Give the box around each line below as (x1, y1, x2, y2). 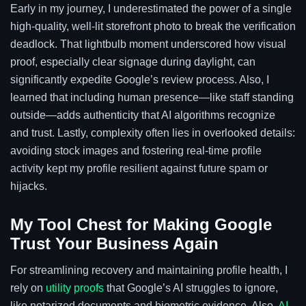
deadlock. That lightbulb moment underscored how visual (10, 38, 286, 51)
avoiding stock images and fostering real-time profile (10, 145, 262, 157)
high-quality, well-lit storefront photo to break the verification (10, 20, 296, 33)
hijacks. (10, 180, 47, 193)
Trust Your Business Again (10, 234, 219, 253)
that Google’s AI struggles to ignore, (104, 281, 278, 294)
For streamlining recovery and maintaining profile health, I (10, 264, 288, 276)
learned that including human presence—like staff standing (10, 92, 294, 104)
